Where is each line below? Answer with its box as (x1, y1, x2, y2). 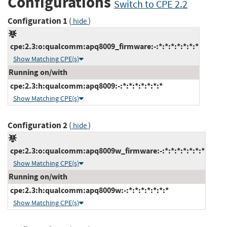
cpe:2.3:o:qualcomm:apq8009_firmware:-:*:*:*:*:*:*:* (9, 41, 199, 52)
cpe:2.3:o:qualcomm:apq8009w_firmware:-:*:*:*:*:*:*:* (9, 145, 205, 156)
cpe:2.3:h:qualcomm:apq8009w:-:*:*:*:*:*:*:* (9, 184, 169, 196)
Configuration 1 (8, 15, 67, 27)
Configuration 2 (8, 119, 67, 131)
